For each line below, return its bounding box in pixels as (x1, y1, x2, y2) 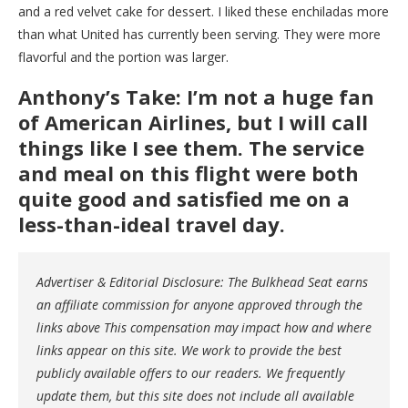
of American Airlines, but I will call (18, 107, 368, 136)
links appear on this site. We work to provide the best (36, 341, 342, 359)
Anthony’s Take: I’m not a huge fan (18, 82, 374, 110)
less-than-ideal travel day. (18, 209, 285, 238)
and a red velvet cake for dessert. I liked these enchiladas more (18, 2, 389, 20)
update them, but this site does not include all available (36, 386, 354, 404)
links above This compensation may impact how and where (36, 318, 372, 336)
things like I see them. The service (18, 133, 364, 161)
